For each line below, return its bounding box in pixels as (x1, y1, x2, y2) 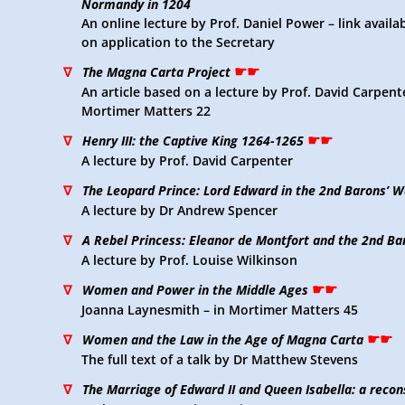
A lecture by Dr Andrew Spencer (81, 202, 278, 219)
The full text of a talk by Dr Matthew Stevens (81, 351, 358, 368)
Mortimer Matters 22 (81, 102, 211, 119)
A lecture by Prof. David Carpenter (81, 152, 293, 169)
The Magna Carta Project (82, 63, 231, 80)
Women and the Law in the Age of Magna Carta (82, 331, 363, 348)
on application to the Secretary (81, 33, 275, 51)
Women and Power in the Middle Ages (82, 281, 308, 298)
